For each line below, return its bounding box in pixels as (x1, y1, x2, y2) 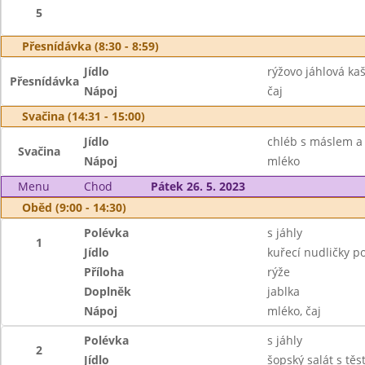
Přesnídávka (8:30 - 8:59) (22, 38, 159, 54)
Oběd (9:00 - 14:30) (22, 200, 126, 215)
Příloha (84, 264, 125, 279)
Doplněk (84, 284, 132, 299)
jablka (266, 284, 300, 299)
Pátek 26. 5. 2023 (150, 178, 245, 194)
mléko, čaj (266, 303, 321, 319)
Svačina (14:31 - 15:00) (22, 108, 145, 124)
